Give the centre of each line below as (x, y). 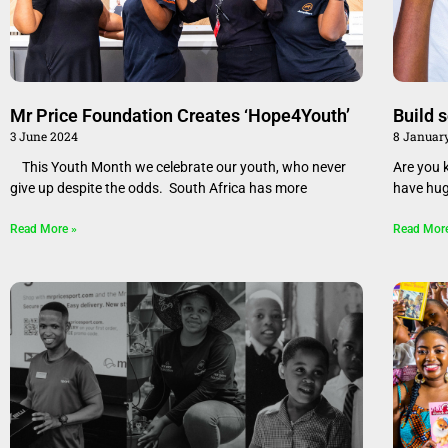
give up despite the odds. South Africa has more (158, 188)
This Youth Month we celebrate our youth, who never (178, 167)
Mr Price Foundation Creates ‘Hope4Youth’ (180, 116)
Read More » (43, 229)
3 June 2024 (44, 136)
